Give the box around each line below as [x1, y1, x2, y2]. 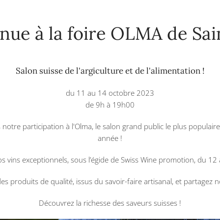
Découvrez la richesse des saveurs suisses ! [39, 197, 181, 208]
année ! [98, 133, 122, 143]
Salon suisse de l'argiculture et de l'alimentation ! [15, 65, 205, 76]
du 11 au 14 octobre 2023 [66, 87, 154, 98]
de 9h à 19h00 [85, 99, 135, 110]
